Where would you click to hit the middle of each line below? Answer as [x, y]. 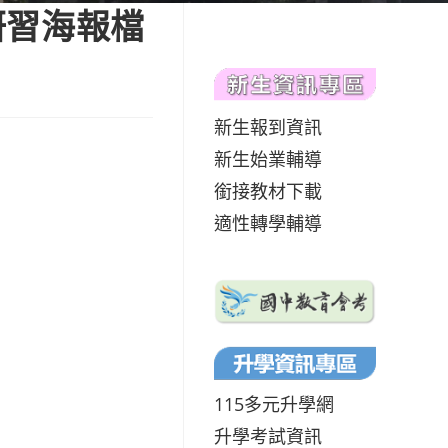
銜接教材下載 [268, 190]
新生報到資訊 [268, 126]
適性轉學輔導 [268, 222]
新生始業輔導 [268, 158]
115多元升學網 [274, 403]
